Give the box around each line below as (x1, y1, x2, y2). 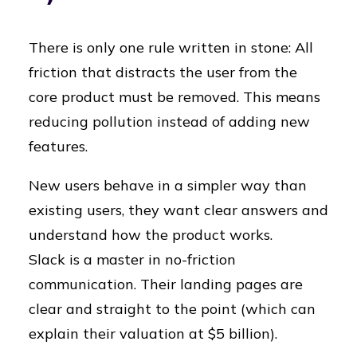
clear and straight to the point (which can (29, 300, 316, 318)
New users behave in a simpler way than (29, 176, 307, 194)
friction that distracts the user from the (29, 63, 297, 81)
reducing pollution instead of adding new (29, 112, 310, 131)
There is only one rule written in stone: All (29, 38, 313, 57)
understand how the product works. (29, 226, 273, 244)
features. (29, 137, 88, 155)
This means (243, 88, 320, 106)
